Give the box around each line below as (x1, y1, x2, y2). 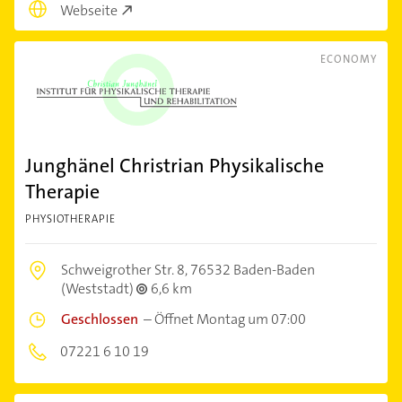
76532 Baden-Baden (190, 259, 315, 279)
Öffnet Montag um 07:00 (154, 309, 306, 328)
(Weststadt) (61, 278, 136, 298)
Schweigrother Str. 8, (61, 259, 190, 279)
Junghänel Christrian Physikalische (25, 152, 324, 179)
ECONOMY (320, 51, 377, 66)
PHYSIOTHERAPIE (25, 211, 116, 226)
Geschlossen (61, 309, 138, 328)
